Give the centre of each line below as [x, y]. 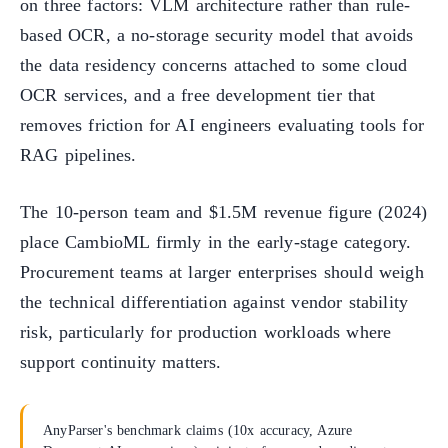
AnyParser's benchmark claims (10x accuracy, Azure [198, 430]
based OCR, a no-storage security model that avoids [217, 34]
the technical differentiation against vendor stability [214, 301]
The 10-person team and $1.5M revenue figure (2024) [224, 211]
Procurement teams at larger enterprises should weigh [222, 271]
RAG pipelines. [78, 154]
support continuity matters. [121, 361]
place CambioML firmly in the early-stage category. [216, 241]
